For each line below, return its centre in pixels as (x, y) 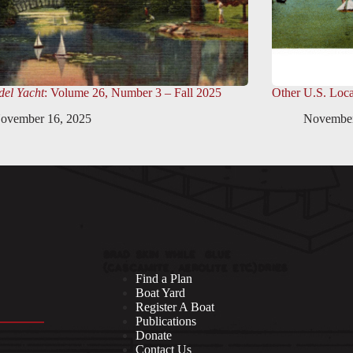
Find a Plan (164, 278)
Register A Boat (175, 307)
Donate (154, 335)
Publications (166, 321)
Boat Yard (160, 292)
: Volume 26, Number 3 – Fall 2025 (132, 93)
